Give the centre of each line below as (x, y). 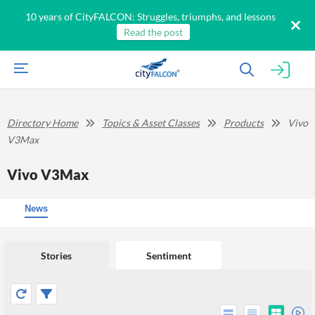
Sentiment (169, 255)
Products (244, 123)
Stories (56, 255)
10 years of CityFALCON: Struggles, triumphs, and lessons (150, 17)
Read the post (153, 32)
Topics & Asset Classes (151, 123)
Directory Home (43, 123)
